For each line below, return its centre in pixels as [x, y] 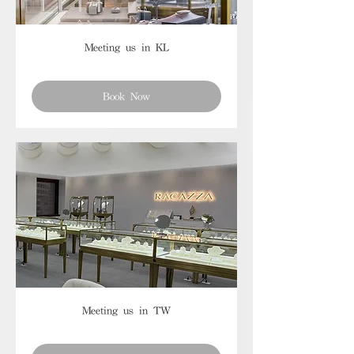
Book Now [126, 96]
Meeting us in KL [126, 47]
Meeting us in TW [126, 311]
